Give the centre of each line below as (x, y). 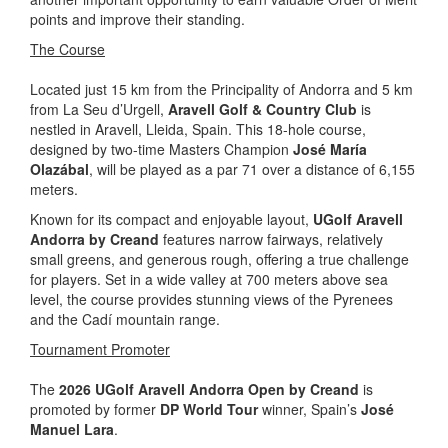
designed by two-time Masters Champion (161, 148)
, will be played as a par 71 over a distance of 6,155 (252, 168)
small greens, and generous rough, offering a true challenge (219, 258)
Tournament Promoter (100, 348)
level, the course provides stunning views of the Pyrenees (211, 298)
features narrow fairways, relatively (271, 238)
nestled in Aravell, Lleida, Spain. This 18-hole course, (198, 128)
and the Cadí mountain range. (125, 318)
